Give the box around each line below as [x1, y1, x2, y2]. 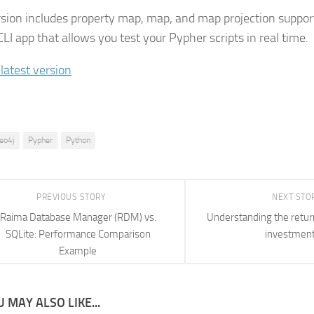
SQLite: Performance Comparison [5, 227, 151, 240]
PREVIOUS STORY [36, 192, 108, 202]
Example [59, 244, 97, 257]
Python [66, 135, 90, 145]
